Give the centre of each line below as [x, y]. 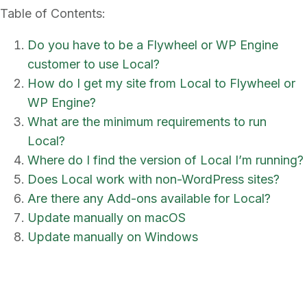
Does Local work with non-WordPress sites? [153, 179]
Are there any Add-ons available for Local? [149, 198]
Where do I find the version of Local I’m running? [165, 160]
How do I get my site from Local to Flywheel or [161, 83]
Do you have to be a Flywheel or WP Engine [153, 45]
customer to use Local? [94, 64]
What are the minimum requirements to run [147, 122]
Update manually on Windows [113, 237]
